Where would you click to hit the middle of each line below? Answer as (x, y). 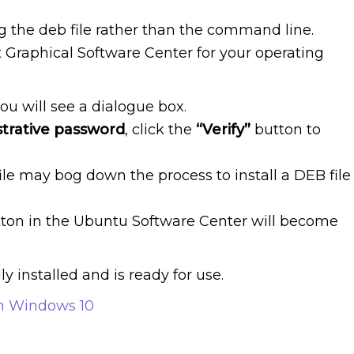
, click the (160, 129)
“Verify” (223, 129)
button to (286, 129)
